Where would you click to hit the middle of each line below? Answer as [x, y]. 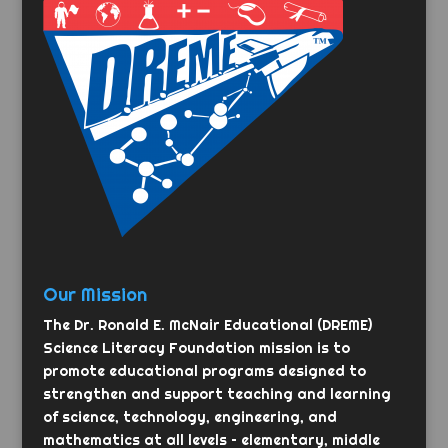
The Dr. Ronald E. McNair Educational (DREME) [207, 324]
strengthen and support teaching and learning [216, 393]
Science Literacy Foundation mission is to [196, 347]
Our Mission [94, 294]
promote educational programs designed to [204, 370]
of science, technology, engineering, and [189, 416]
